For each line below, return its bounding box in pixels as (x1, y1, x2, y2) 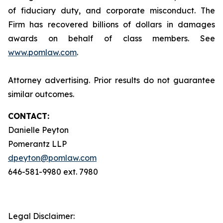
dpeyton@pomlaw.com (8, 153, 97, 163)
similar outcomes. (8, 89, 74, 99)
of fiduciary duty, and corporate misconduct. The (8, 5, 215, 15)
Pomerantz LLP (8, 139, 67, 149)
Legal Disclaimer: (8, 211, 75, 221)
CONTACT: (8, 111, 49, 121)
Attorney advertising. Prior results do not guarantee (8, 75, 215, 85)
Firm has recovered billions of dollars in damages (8, 19, 215, 29)
